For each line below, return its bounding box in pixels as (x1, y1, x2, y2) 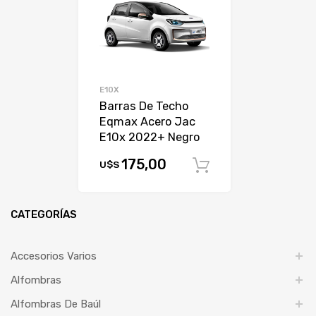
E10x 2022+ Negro (99, 130, 200, 144)
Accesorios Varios (11, 250, 97, 263)
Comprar (243, 159, 283, 171)
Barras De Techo (99, 99, 189, 113)
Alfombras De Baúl (11, 298, 101, 311)
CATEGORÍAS (11, 208, 77, 221)
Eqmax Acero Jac (99, 114, 196, 128)
